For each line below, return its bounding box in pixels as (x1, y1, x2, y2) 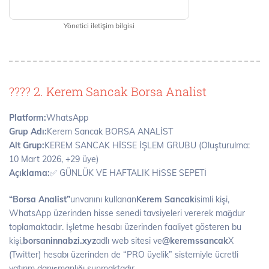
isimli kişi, (195, 194, 229, 205)
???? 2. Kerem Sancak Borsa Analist (9, 83, 207, 100)
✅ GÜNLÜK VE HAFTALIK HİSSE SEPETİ (50, 168, 207, 179)
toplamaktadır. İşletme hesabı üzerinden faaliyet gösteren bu (9, 222, 241, 233)
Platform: (9, 112, 46, 124)
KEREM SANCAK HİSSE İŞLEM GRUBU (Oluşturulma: (44, 140, 250, 151)
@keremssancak (162, 235, 228, 247)
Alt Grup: (9, 140, 44, 151)
